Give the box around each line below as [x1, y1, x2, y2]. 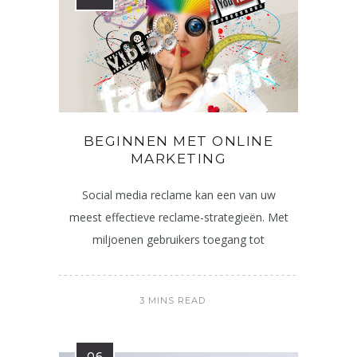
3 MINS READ [139, 295, 206, 306]
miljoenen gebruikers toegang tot [92, 232, 265, 247]
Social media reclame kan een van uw [81, 187, 276, 202]
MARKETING [130, 151, 227, 167]
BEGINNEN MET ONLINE [83, 133, 274, 149]
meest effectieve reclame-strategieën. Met [69, 210, 288, 225]
